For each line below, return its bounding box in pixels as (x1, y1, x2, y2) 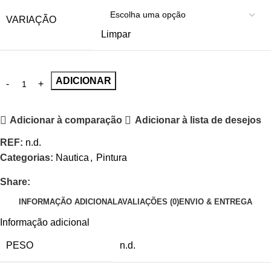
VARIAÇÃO (6, 14, 56, 25)
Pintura (96, 152, 127, 163)
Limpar (101, 28, 131, 39)
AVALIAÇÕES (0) (117, 197, 179, 207)
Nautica (56, 152, 89, 163)
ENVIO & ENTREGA (179, 197, 252, 207)
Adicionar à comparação (10, 115, 123, 126)
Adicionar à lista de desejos (134, 115, 261, 126)
